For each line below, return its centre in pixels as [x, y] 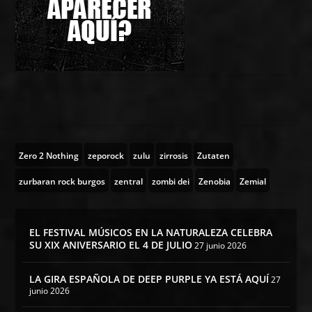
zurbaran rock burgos [62, 182]
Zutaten [214, 156]
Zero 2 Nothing [49, 156]
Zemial [253, 182]
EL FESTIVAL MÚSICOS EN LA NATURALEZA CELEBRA [151, 233]
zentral [129, 182]
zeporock [106, 156]
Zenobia [215, 182]
